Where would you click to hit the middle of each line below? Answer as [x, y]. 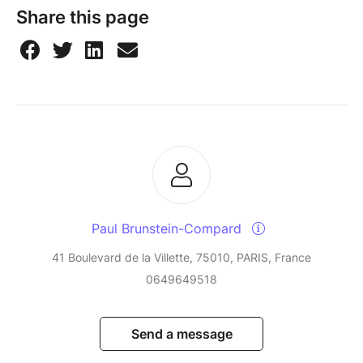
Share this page [83, 17]
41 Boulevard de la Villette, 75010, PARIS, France [181, 258]
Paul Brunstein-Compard [169, 229]
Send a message [181, 334]
